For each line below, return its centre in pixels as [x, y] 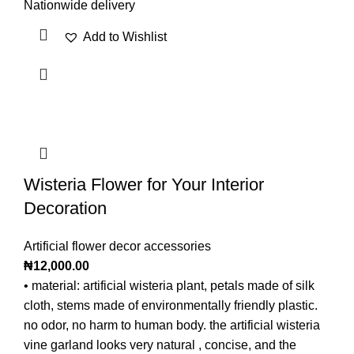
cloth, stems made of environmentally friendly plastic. [171, 306]
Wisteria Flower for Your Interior [144, 185]
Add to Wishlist [125, 37]
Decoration [65, 209]
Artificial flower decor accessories [117, 247]
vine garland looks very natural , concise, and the [160, 345]
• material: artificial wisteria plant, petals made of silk [169, 286]
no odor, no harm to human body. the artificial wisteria [172, 326]
